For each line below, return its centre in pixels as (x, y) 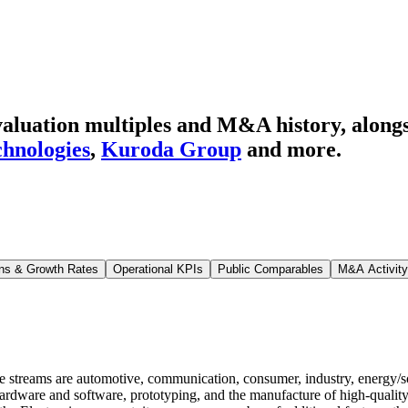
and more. (294, 149)
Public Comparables (270, 269)
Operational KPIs (158, 269)
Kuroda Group (171, 149)
